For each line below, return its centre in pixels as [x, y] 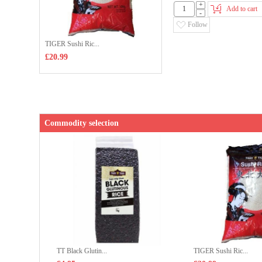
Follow [198, 25]
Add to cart [242, 9]
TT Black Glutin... [82, 251]
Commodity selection [82, 123]
